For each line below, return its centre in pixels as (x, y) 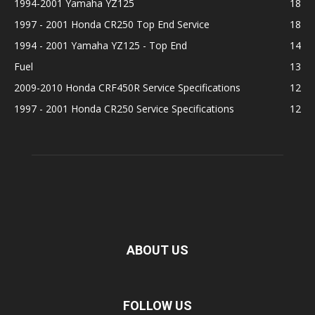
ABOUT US (157, 250)
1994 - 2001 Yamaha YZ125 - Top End (101, 45)
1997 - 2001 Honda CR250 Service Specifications (124, 109)
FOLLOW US (157, 306)
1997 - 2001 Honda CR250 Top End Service (112, 24)
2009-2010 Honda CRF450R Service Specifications (127, 88)
